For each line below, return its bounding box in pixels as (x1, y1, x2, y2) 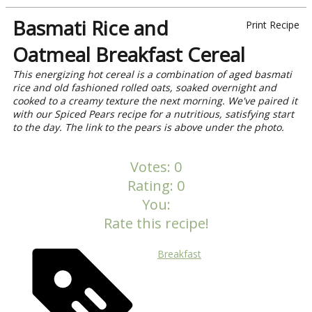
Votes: (130, 157, 174, 176)
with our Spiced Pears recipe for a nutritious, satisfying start (13, 107, 294, 120)
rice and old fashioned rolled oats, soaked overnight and (13, 80, 276, 94)
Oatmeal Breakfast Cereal (13, 40, 245, 68)
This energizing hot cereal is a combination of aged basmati (13, 67, 292, 81)
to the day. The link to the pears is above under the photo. (13, 120, 284, 134)
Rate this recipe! (103, 213, 209, 233)
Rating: (127, 175, 177, 195)
